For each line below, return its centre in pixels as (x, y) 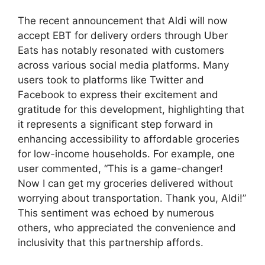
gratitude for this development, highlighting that (131, 109)
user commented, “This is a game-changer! (120, 168)
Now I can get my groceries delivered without (125, 183)
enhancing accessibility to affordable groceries (129, 139)
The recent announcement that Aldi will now (123, 20)
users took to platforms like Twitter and (111, 80)
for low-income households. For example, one (126, 153)
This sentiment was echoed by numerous (116, 213)
